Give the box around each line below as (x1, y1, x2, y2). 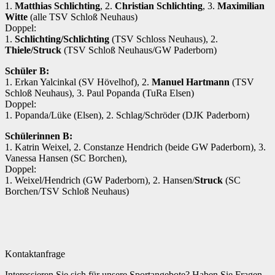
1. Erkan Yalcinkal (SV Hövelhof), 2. (5, 77, 152, 88)
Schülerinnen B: (5, 131, 72, 142)
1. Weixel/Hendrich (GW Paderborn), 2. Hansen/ (5, 175, 195, 186)
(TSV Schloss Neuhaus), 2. (109, 34, 218, 45)
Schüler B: (5, 66, 49, 77)
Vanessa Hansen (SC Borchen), (5, 153, 127, 164)
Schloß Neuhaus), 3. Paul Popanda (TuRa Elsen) (5, 88, 194, 99)
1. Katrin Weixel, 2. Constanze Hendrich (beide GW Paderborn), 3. (5, 142, 266, 153)
